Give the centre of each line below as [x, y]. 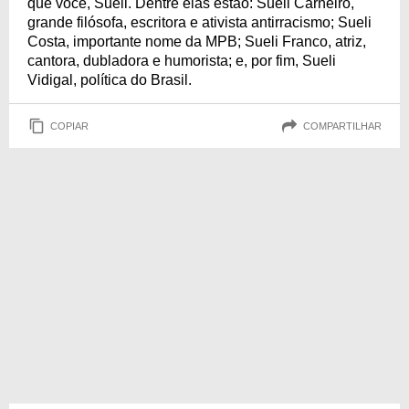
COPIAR [69, 126]
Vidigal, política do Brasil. [110, 80]
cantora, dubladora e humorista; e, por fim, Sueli [182, 61]
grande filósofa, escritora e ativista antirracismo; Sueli [199, 22]
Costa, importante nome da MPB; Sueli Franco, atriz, [197, 42]
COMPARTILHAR [342, 126]
